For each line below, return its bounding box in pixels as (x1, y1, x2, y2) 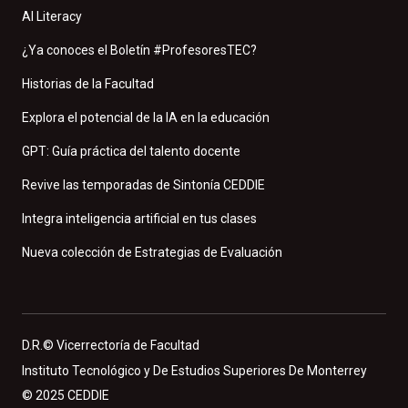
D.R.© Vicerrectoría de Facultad (22, 337, 199, 352)
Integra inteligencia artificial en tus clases (22, 210, 257, 226)
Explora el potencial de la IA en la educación (22, 109, 270, 125)
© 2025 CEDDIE (22, 387, 109, 403)
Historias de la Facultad (22, 76, 154, 91)
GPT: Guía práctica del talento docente (22, 143, 240, 158)
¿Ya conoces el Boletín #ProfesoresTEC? (22, 42, 257, 57)
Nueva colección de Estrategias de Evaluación (22, 244, 282, 260)
